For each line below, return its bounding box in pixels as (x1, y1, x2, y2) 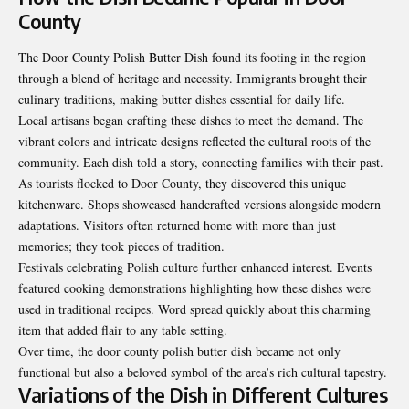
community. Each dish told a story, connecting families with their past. (18, 152, 383, 171)
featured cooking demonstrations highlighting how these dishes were (18, 278, 371, 297)
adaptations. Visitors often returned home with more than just (18, 215, 336, 234)
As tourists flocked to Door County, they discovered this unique (18, 173, 346, 192)
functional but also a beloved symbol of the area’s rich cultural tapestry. (18, 362, 387, 381)
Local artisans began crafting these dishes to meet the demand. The (18, 110, 363, 129)
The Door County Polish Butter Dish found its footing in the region (18, 47, 366, 66)
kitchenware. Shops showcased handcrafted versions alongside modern (18, 194, 381, 213)
